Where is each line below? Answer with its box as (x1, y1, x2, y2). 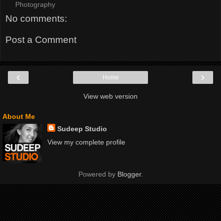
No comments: (5, 13, 67, 24)
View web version (83, 92, 138, 100)
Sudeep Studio (57, 124, 107, 133)
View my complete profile (47, 138, 125, 147)
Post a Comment (5, 35, 76, 45)
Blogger (117, 170, 141, 179)
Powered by (78, 170, 117, 179)
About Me (2, 112, 35, 120)
